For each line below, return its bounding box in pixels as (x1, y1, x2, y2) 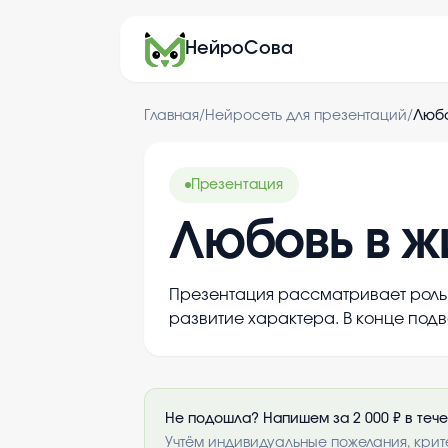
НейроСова (185, 40, 293, 58)
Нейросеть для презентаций (205, 109, 407, 123)
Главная (144, 109, 199, 123)
